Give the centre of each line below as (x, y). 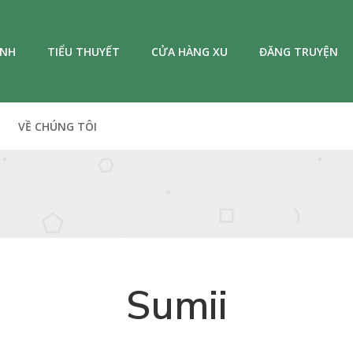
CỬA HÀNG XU (190, 51)
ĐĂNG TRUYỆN (299, 51)
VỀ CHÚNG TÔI (58, 126)
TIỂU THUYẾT (84, 51)
